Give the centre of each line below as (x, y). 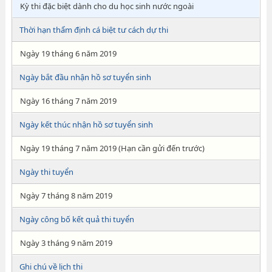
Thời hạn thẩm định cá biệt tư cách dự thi (93, 30)
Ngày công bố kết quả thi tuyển (76, 219)
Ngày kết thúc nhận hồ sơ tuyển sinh (86, 124)
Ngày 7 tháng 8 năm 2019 (66, 195)
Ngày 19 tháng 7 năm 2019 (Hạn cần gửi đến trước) (112, 148)
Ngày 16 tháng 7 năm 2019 (68, 101)
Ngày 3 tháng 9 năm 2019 (66, 243)
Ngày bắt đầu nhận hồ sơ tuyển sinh (85, 77)
